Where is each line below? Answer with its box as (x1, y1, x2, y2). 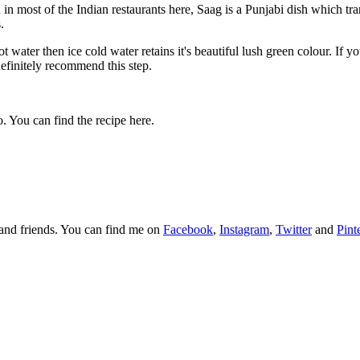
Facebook (163, 223, 213, 237)
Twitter (276, 223, 312, 237)
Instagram (219, 223, 269, 237)
